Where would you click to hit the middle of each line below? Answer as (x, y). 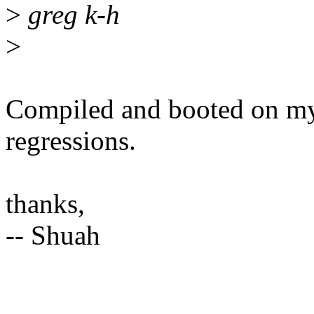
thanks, (45, 204)
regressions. (71, 141)
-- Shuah (53, 235)
